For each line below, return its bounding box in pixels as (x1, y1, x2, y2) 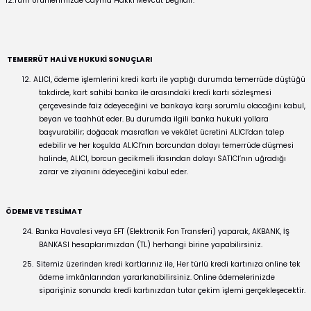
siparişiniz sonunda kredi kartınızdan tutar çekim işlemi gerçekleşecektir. (39, 285, 305, 296)
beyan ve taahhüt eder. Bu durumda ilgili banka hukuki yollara (39, 114, 269, 125)
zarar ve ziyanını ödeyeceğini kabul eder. (39, 167, 188, 178)
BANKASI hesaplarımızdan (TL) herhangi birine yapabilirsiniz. (39, 239, 262, 250)
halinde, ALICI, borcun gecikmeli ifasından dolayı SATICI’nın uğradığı (39, 153, 286, 165)
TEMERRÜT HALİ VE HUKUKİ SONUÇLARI (7, 54, 152, 65)
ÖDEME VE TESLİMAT (6, 206, 83, 217)
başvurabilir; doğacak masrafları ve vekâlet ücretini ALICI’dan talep (39, 127, 284, 138)
